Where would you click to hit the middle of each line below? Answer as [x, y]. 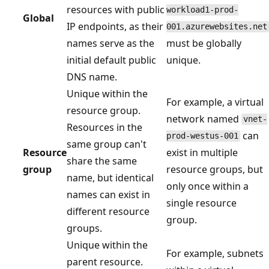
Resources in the [104, 127]
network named [204, 119]
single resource [201, 203]
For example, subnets [215, 253]
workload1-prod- [202, 10]
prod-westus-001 [202, 136]
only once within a [207, 186]
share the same [102, 161]
